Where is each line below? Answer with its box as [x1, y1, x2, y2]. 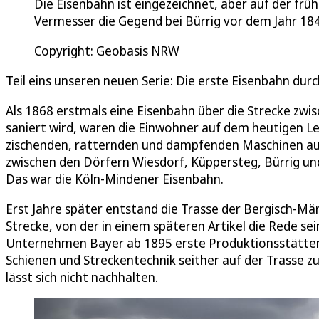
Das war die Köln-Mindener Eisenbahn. [6, 169, 224, 187]
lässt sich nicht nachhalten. [6, 268, 158, 286]
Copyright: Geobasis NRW [34, 41, 179, 59]
